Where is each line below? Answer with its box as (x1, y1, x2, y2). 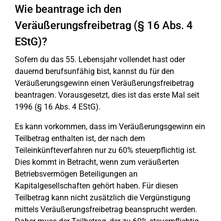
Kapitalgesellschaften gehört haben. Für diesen (15, 181, 178, 190)
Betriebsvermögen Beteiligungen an (15, 169, 138, 179)
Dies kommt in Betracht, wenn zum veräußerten (15, 157, 179, 167)
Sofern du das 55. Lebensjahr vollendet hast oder (15, 55, 185, 64)
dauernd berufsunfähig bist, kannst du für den (15, 67, 174, 76)
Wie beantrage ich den (15, 3, 121, 15)
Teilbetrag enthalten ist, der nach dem (15, 134, 145, 143)
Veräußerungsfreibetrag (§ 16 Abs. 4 (15, 19, 193, 32)
